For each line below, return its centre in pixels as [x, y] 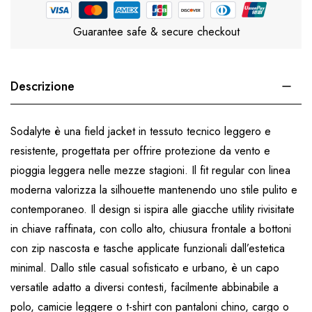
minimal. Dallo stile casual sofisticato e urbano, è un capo [145, 267]
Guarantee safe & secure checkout [156, 31]
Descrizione [42, 86]
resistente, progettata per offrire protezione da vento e [140, 150]
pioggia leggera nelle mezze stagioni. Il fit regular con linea [150, 170]
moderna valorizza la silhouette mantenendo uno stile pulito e [154, 189]
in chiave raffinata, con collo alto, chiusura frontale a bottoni [151, 228]
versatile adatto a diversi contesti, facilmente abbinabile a [145, 287]
